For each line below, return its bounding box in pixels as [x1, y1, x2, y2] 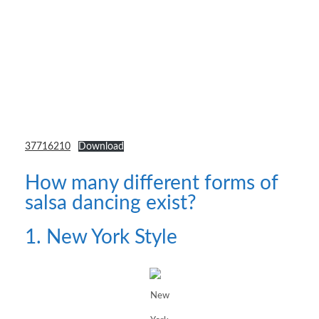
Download [78, 140, 124, 152]
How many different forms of [25, 172, 278, 193]
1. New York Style [25, 226, 177, 247]
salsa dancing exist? [25, 192, 197, 213]
